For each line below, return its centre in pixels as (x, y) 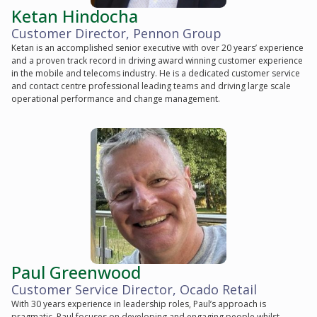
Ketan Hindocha (75, 16)
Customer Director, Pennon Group (116, 33)
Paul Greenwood (76, 272)
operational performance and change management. (116, 98)
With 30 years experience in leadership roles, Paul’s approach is (139, 304)
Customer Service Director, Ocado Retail (134, 289)
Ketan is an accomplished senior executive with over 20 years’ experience (157, 47)
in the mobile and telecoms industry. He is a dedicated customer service (156, 73)
